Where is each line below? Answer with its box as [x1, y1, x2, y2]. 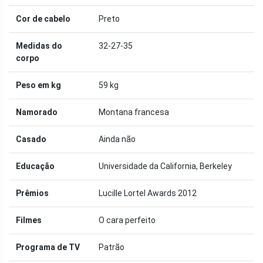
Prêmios [16, 188, 49, 198]
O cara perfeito [99, 215, 156, 225]
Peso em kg [16, 80, 61, 90]
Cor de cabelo [16, 14, 70, 23]
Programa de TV [16, 242, 80, 252]
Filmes [16, 215, 42, 225]
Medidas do [16, 41, 62, 50]
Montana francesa [99, 107, 169, 117]
